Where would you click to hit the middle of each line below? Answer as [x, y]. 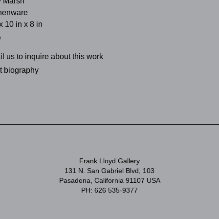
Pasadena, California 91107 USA [109, 181]
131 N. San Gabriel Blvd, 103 [109, 171]
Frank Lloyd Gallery [109, 161]
